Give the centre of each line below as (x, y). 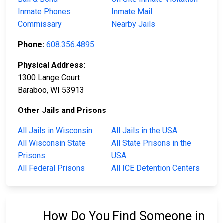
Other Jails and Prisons (62, 111)
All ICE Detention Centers (156, 168)
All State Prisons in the (151, 143)
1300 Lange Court (49, 78)
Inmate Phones (44, 12)
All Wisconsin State (52, 143)
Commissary (40, 24)
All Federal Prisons (51, 168)
